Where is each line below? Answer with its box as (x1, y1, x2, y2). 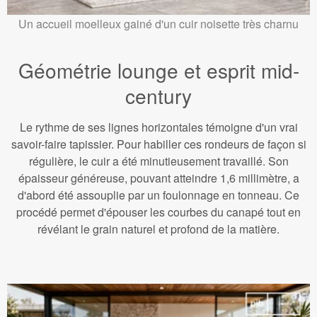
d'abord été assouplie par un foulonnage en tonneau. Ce (18, 187, 299, 204)
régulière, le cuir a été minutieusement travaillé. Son (28, 153, 289, 170)
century (125, 81, 192, 110)
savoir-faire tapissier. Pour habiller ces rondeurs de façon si (11, 136, 306, 153)
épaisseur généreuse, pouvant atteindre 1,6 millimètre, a (18, 170, 299, 187)
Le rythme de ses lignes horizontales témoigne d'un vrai (19, 119, 298, 136)
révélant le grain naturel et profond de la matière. (38, 221, 279, 238)
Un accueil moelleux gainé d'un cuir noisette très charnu (18, 16, 299, 33)
